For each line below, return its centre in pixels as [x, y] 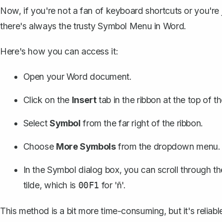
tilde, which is [51, 185]
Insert [84, 100]
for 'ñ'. [112, 185]
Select [36, 123]
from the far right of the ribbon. [142, 123]
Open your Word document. [77, 76]
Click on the [47, 100]
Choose [39, 146]
